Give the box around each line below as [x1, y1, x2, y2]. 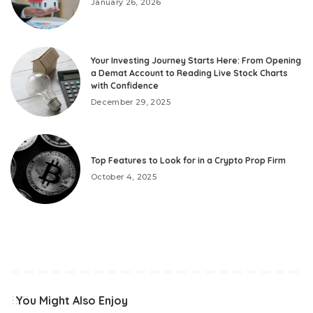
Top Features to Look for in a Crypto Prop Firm [91, 155, 286, 166]
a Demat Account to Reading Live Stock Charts [91, 68, 288, 79]
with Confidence [91, 80, 159, 92]
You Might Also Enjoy [15, 293, 128, 307]
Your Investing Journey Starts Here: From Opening [91, 55, 301, 66]
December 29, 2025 [91, 97, 170, 108]
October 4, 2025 [91, 172, 157, 182]
